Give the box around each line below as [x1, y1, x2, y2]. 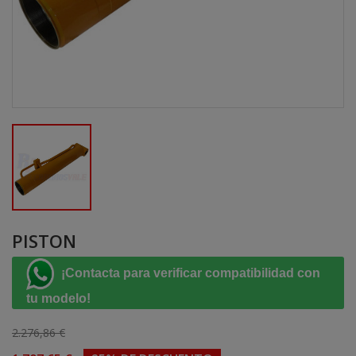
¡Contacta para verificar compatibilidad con [58, 266, 320, 281]
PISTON [12, 228, 76, 253]
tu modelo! [26, 291, 91, 305]
